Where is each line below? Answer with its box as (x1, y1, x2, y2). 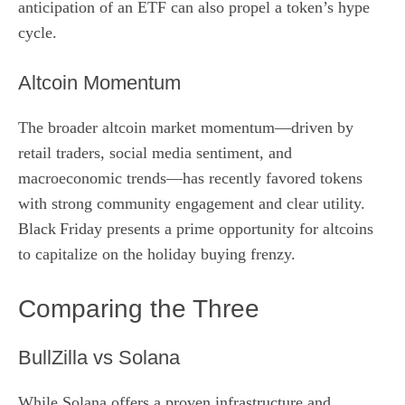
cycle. (18, 23, 57, 42)
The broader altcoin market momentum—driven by (18, 118, 353, 137)
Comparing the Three (18, 294, 259, 323)
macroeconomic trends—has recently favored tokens (18, 168, 363, 187)
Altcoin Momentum (18, 71, 181, 94)
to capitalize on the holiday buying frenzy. (18, 244, 296, 263)
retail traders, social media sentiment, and (18, 143, 292, 162)
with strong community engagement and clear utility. (18, 193, 365, 212)
